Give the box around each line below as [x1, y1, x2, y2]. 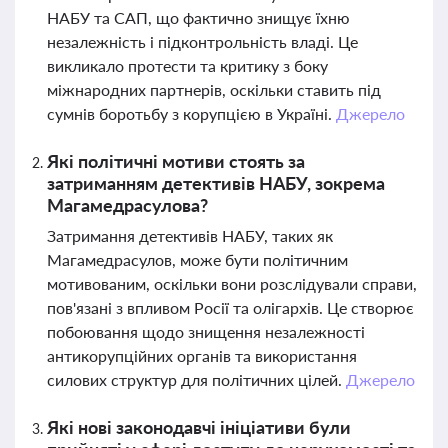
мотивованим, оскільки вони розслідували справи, [47, 274, 417, 293]
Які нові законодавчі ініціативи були [47, 416, 351, 438]
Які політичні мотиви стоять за [47, 150, 305, 172]
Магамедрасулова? [47, 194, 208, 216]
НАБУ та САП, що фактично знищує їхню [47, 8, 350, 27]
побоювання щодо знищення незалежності [47, 322, 365, 341]
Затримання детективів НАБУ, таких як [47, 226, 333, 245]
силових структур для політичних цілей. [47, 370, 346, 389]
